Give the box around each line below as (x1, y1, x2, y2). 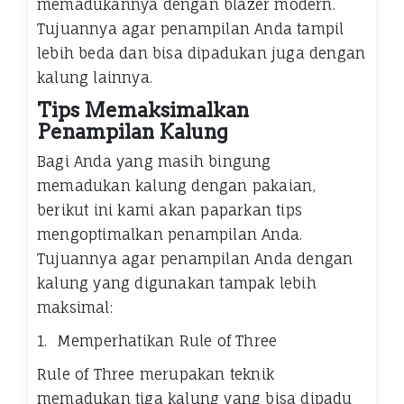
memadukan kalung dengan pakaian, (37, 177, 317, 196)
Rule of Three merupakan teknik (37, 365, 274, 384)
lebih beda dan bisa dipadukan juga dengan (37, 44, 366, 63)
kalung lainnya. (37, 69, 152, 87)
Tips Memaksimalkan (37, 98, 249, 123)
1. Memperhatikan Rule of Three (37, 332, 278, 351)
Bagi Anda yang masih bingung (37, 152, 271, 171)
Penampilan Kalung (37, 120, 228, 144)
